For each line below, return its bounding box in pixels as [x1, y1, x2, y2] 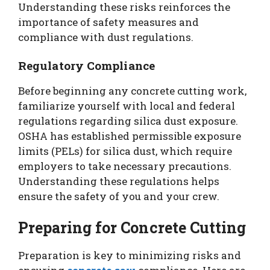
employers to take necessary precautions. [18, 159, 231, 173]
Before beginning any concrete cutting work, [18, 84, 246, 98]
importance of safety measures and [18, 14, 199, 29]
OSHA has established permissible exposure [18, 129, 241, 143]
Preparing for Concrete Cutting [18, 217, 246, 237]
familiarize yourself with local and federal [18, 99, 235, 113]
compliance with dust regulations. [18, 30, 193, 44]
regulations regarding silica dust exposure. [18, 114, 238, 128]
